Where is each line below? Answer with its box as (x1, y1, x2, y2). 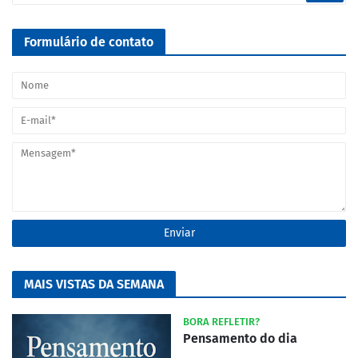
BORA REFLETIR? (183, 316, 260, 328)
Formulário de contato (24, 34, 153, 50)
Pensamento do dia (183, 331, 297, 347)
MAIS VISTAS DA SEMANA (24, 276, 164, 292)
